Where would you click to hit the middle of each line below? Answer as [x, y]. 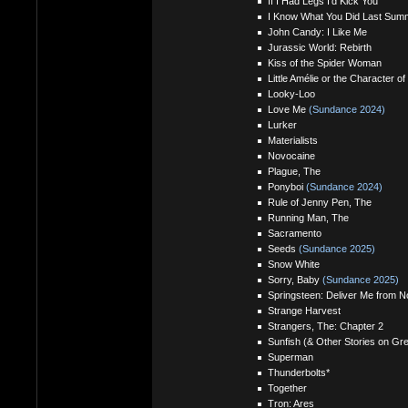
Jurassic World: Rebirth [319, 48]
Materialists [292, 141]
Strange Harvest [304, 311]
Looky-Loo [291, 94]
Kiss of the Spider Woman [324, 63]
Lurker [282, 125]
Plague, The [294, 172]
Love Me [288, 110]
